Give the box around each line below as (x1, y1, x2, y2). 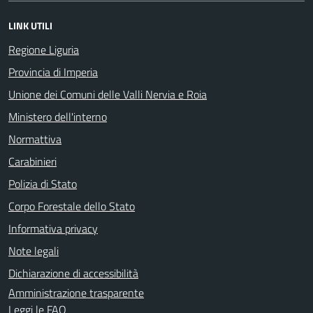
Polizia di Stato (8, 175, 77, 192)
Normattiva (8, 130, 61, 147)
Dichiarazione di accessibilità (8, 264, 138, 282)
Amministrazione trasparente (8, 284, 144, 301)
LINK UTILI (8, 17, 52, 33)
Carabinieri (8, 152, 57, 170)
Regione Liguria (8, 41, 79, 58)
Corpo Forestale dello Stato (8, 197, 135, 214)
